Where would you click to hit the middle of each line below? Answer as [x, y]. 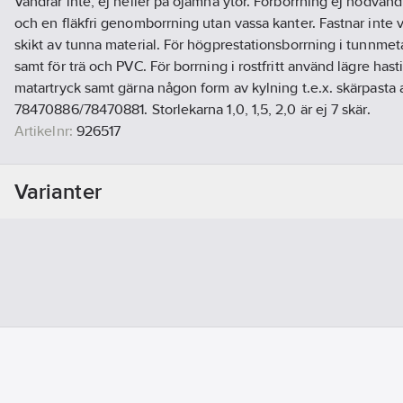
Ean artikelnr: [56, 153]
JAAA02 [127, 175]
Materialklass [56, 175]
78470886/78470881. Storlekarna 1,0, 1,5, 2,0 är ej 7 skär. [193, 110]
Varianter [58, 192]
